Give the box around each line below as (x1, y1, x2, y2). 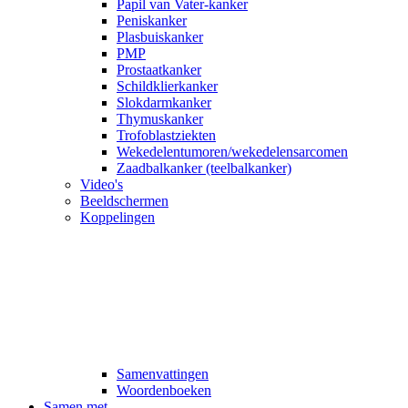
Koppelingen (80, 209, 155, 225)
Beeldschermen (80, 192, 168, 209)
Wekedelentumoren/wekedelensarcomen (117, 143, 348, 159)
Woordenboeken (117, 382, 211, 398)
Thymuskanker (117, 110, 203, 127)
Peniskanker (117, 12, 187, 28)
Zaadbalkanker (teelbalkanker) (117, 159, 291, 176)
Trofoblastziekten (117, 127, 216, 143)
